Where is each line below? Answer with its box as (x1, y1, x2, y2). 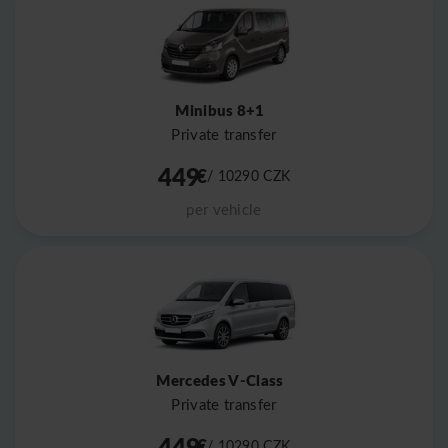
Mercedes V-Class (156, 368, 284, 390)
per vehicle (186, 198, 262, 219)
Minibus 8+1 (175, 98, 265, 120)
